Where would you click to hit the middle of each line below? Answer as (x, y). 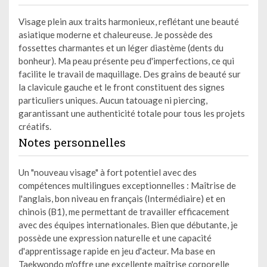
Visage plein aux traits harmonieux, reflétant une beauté (129, 21)
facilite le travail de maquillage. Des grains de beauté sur (130, 74)
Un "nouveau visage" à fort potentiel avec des (108, 172)
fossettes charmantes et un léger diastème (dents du (121, 47)
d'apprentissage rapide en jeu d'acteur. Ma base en (117, 251)
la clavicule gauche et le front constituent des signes (122, 87)
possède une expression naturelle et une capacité (115, 237)
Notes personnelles (72, 142)
